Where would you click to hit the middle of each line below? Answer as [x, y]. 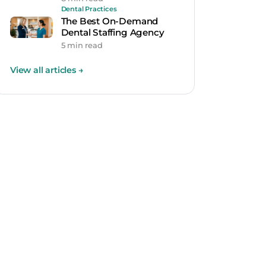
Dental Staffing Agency [113, 32]
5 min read [82, 45]
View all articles [44, 70]
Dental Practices [89, 9]
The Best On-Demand [110, 21]
